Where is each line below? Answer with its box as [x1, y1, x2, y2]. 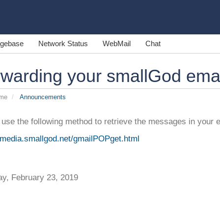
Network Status [38, 39, 88, 48]
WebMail [103, 39, 131, 48]
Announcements [18, 93, 66, 101]
